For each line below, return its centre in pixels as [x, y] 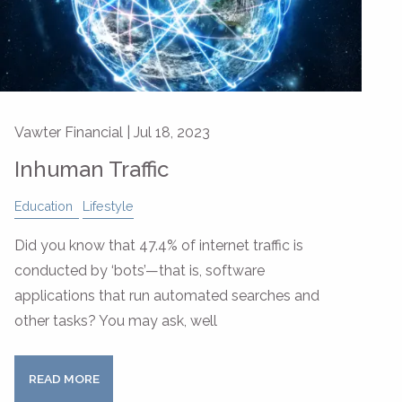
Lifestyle [108, 206]
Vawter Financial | [74, 133]
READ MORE [64, 379]
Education [44, 206]
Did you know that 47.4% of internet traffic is [159, 246]
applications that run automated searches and [167, 296]
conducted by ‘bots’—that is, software [140, 271]
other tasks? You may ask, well [116, 321]
